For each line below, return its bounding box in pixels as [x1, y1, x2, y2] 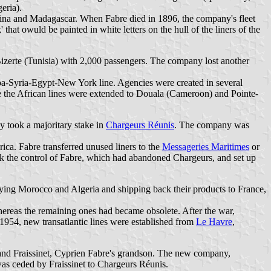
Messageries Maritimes [162, 141, 249, 152]
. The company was [174, 119, 249, 130]
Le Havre [196, 216, 232, 227]
